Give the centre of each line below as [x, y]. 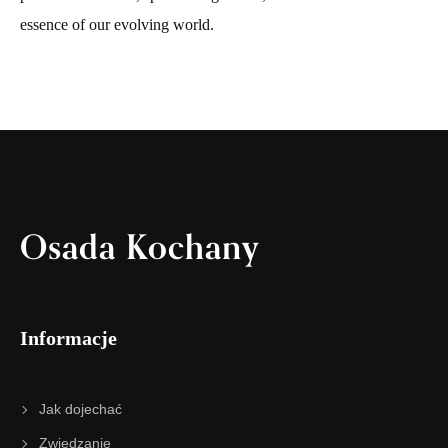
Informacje [68, 338]
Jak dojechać [80, 409]
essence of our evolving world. [117, 24]
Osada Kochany [139, 247]
